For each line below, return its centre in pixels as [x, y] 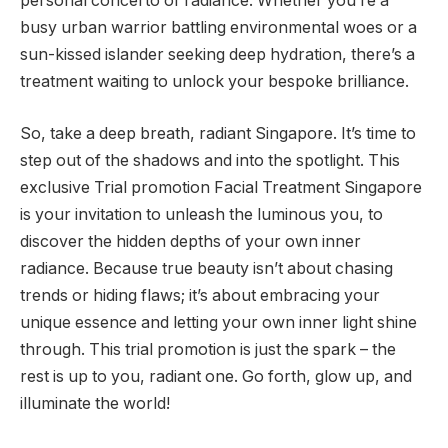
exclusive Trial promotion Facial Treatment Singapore [221, 187]
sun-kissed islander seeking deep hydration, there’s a [217, 55]
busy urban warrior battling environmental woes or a [218, 28]
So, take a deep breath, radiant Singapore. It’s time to [218, 133]
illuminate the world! [95, 403]
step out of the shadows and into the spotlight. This [210, 160]
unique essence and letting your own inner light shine [218, 322]
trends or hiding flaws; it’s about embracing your [200, 295]
